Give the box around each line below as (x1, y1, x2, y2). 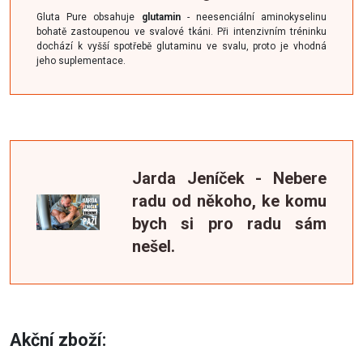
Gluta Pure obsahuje (36, 11, 135, 23)
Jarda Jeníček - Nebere (132, 168, 327, 188)
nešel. (132, 236, 176, 256)
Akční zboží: (10, 329, 106, 350)
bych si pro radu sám (132, 213, 327, 233)
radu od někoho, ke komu (132, 190, 327, 211)
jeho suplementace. (36, 54, 126, 66)
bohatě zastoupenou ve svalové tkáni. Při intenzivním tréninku (36, 25, 327, 37)
